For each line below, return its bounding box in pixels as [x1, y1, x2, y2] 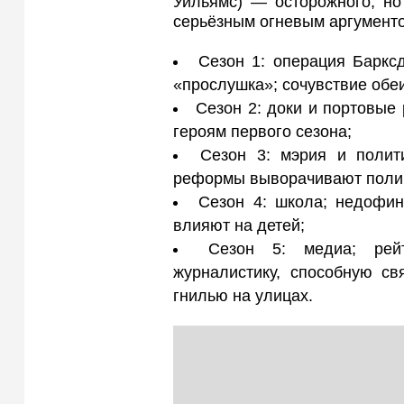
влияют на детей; [173, 216, 305, 235]
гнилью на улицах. [173, 287, 313, 306]
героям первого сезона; [173, 123, 352, 142]
